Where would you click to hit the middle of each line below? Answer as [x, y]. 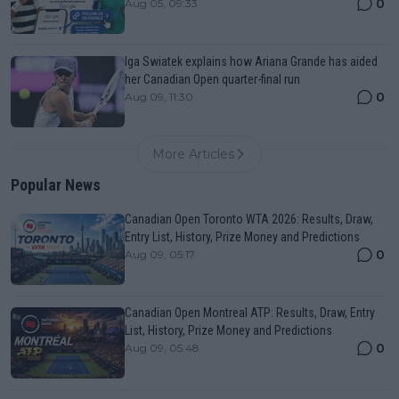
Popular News [56, 185]
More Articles [193, 155]
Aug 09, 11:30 [159, 97]
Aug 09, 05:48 [162, 348]
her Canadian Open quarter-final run [212, 80]
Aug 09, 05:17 [160, 255]
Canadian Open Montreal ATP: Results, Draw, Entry [250, 313]
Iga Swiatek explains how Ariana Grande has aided [251, 62]
